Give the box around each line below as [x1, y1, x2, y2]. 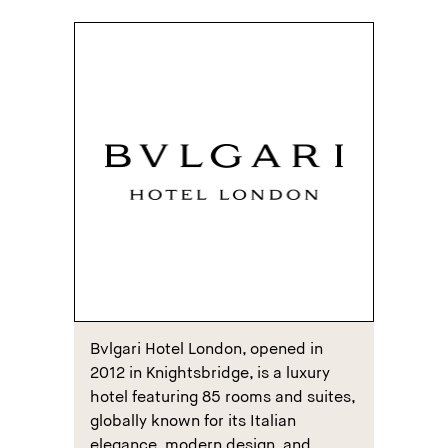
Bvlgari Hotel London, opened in [90, 342, 323, 358]
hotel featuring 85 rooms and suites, [90, 390, 355, 406]
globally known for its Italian [90, 414, 296, 430]
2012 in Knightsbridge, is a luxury [90, 366, 330, 382]
